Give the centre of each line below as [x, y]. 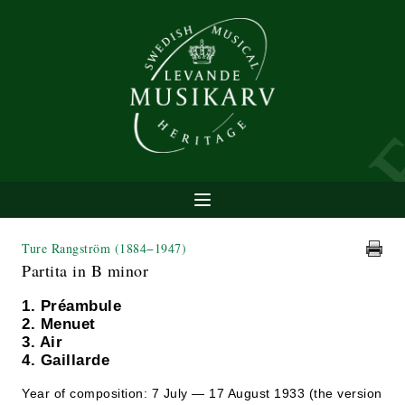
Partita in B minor [85, 270]
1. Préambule [71, 306]
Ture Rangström [68, 248]
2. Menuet [59, 324]
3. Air [42, 342]
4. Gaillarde [66, 360]
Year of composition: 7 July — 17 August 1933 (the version [202, 393]
